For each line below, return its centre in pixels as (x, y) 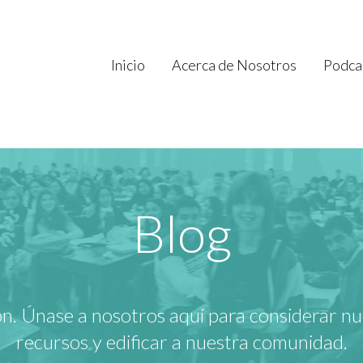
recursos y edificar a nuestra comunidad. (181, 342)
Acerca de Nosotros (234, 65)
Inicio (128, 65)
